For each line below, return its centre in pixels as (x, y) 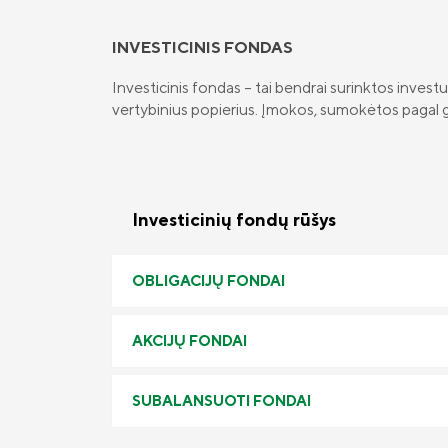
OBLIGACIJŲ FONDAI (208, 280)
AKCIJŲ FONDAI (189, 340)
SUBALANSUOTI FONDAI (221, 400)
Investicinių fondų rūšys (234, 219)
